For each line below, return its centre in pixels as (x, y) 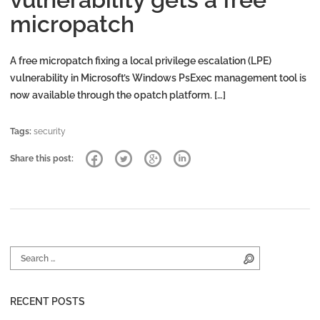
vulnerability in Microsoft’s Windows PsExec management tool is (158, 78)
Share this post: (43, 159)
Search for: (31, 254)
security (50, 131)
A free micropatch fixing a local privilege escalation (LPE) (141, 61)
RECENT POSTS (47, 302)
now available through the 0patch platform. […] (118, 95)
